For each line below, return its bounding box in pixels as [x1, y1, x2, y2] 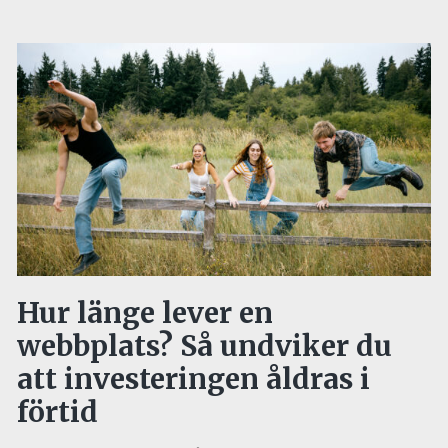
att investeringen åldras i [17, 360, 370, 397]
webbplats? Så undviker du [17, 327, 392, 364]
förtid [17, 393, 98, 430]
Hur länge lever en [17, 294, 273, 331]
